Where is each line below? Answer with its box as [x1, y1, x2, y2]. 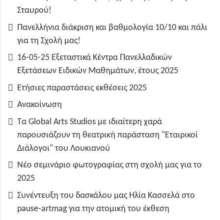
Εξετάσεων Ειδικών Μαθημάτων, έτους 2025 [17, 66, 178, 76]
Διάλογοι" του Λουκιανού [17, 143, 110, 153]
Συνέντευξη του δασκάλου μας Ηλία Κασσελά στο [17, 191, 195, 200]
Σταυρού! [17, 6, 52, 16]
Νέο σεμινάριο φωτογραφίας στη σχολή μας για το [17, 161, 202, 170]
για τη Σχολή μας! [17, 36, 81, 46]
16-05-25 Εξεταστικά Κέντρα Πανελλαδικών [17, 53, 172, 63]
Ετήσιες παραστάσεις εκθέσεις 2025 [17, 83, 147, 93]
